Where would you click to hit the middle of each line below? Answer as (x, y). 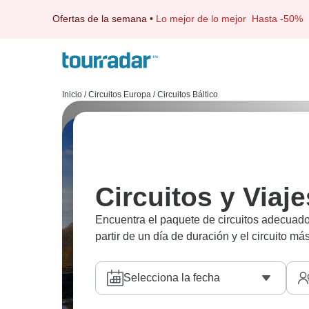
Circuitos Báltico (188, 94)
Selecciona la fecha (172, 278)
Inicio (72, 94)
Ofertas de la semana (100, 19)
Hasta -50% (277, 19)
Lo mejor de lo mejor (204, 19)
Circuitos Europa (120, 94)
